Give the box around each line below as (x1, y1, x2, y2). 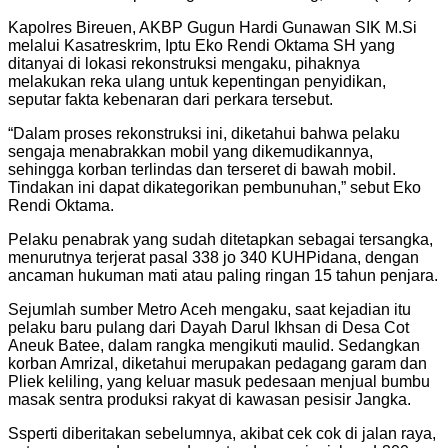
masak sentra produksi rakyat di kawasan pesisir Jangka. (8, 390, 411, 408)
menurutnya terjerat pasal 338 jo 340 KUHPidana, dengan (8, 248, 419, 266)
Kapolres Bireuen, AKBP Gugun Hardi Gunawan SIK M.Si (8, 18, 417, 36)
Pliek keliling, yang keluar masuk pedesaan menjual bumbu (8, 372, 430, 390)
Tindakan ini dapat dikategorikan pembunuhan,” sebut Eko (8, 178, 421, 196)
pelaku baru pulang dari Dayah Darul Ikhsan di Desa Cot (8, 318, 409, 336)
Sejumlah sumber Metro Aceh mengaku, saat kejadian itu (8, 300, 411, 318)
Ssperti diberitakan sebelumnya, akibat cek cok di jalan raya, (8, 424, 436, 442)
